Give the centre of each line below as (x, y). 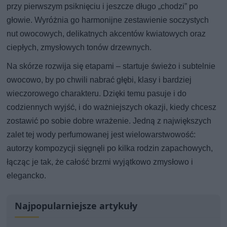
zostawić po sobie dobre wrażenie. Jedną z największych (109, 121)
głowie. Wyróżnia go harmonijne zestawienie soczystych (108, 20)
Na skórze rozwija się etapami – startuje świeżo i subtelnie (111, 66)
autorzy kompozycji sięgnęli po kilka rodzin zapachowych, (110, 148)
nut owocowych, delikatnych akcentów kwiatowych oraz (106, 33)
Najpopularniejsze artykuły (76, 205)
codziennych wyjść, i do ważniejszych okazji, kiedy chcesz (112, 107)
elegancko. (27, 175)
